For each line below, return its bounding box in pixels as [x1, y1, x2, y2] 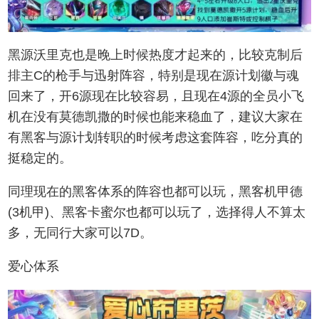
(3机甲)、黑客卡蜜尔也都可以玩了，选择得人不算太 [8, 205, 306, 220]
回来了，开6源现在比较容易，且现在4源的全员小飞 [8, 89, 305, 104]
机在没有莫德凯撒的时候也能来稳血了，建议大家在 [8, 110, 303, 125]
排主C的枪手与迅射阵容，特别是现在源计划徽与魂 [8, 68, 300, 83]
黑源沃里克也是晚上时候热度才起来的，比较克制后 [8, 48, 303, 63]
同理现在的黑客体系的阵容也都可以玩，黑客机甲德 [8, 184, 303, 199]
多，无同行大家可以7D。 [8, 226, 153, 241]
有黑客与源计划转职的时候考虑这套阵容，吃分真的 [8, 130, 303, 145]
